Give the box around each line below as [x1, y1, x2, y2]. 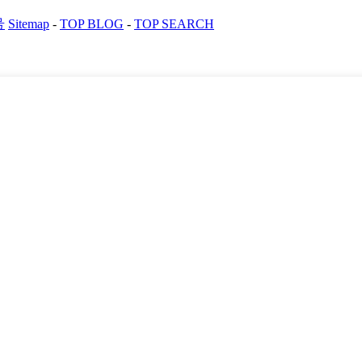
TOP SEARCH [134, 16, 214, 31]
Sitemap [8, 16, 49, 31]
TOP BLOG [60, 16, 124, 31]
